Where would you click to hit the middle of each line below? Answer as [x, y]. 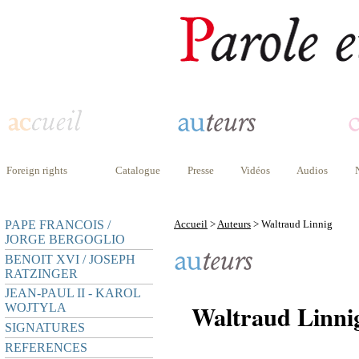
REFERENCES [46, 347]
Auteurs [234, 224]
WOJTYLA [36, 308]
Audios [312, 170]
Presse [201, 170]
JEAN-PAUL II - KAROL [73, 293]
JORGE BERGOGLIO [65, 239]
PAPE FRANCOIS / [58, 224]
